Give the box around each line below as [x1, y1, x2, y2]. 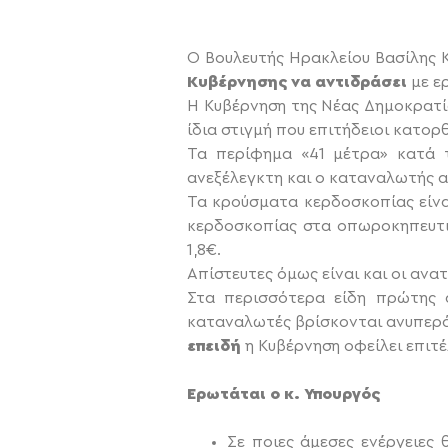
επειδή [187, 338, 245, 355]
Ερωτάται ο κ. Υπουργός [187, 386, 380, 403]
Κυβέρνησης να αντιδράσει [187, 74, 411, 91]
